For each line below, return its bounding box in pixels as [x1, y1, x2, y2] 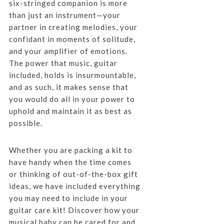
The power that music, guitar [8, 58, 117, 67]
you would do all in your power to [8, 94, 135, 103]
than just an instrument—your [8, 10, 120, 19]
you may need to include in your [8, 193, 128, 202]
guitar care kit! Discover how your [8, 205, 139, 214]
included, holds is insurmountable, [8, 70, 136, 79]
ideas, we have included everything [8, 181, 140, 190]
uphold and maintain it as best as [8, 106, 132, 115]
